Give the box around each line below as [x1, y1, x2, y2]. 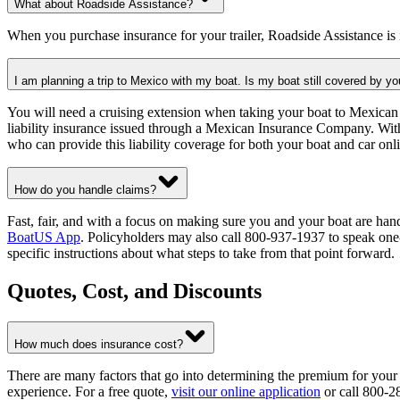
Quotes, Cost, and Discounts [7, 279, 262, 303]
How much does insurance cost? [14, 337, 183, 351]
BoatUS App [7, 229, 80, 245]
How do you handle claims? [14, 182, 156, 196]
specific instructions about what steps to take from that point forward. [7, 245, 395, 261]
